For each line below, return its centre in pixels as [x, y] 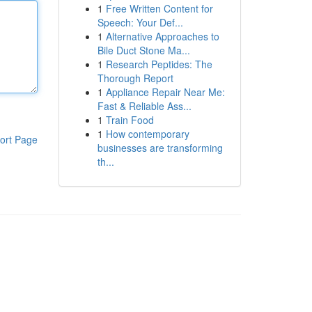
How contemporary [147, 134]
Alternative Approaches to [162, 36]
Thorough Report [135, 78]
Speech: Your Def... [140, 22]
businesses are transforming [160, 148]
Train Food [130, 120]
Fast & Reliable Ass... [144, 106]
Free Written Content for [159, 8]
